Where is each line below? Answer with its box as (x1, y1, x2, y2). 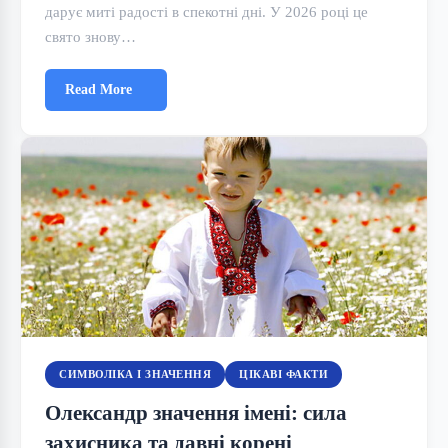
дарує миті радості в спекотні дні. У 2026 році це (45, 3, 368, 20)
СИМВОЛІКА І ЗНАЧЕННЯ (59, 368, 211, 380)
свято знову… (45, 28, 136, 45)
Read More (65, 82, 132, 97)
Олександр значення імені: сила (45, 401, 347, 424)
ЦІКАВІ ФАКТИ (239, 368, 328, 380)
